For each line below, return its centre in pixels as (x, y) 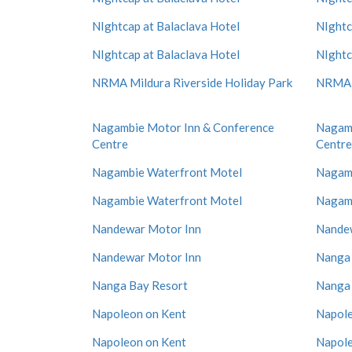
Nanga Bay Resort (140, 285)
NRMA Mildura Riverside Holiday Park (192, 82)
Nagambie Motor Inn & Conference (183, 127)
